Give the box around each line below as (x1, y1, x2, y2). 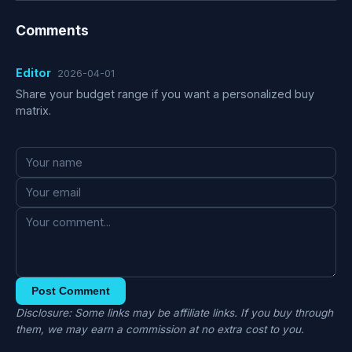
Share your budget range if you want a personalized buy (16, 87, 314, 101)
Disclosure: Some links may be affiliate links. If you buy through (16, 306, 333, 320)
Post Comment (31, 284, 110, 298)
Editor (16, 65, 51, 79)
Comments (16, 21, 89, 38)
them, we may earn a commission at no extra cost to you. (16, 323, 304, 336)
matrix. (16, 104, 51, 118)
